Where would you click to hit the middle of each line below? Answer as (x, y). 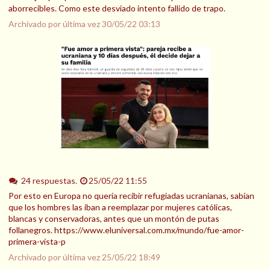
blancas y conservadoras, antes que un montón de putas (114, 219)
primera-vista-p (37, 242)
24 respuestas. (50, 180)
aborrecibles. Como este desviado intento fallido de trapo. (117, 8)
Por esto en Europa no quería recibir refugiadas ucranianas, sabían (131, 196)
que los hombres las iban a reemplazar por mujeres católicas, (120, 207)
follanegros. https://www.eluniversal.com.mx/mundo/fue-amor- (126, 230)
